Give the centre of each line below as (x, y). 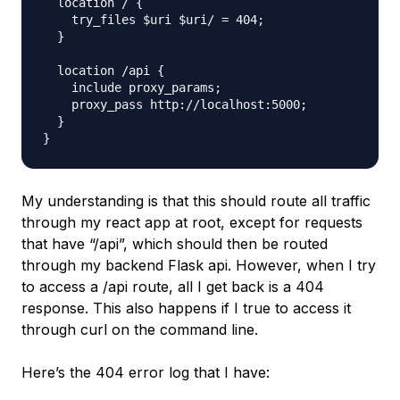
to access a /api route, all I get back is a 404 (173, 287)
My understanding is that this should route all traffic (196, 201)
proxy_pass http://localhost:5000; (175, 104)
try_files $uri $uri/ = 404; (154, 20)
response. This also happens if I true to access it (186, 308)
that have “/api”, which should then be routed (175, 244)
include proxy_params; (132, 87)
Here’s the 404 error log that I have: (146, 372)
